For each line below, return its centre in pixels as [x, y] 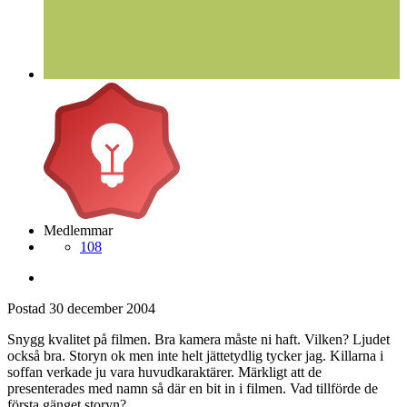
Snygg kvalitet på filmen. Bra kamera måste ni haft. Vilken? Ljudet [199, 339]
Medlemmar [78, 230]
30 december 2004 [102, 308]
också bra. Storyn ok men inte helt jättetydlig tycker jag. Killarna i [195, 355]
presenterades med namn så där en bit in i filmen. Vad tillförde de [193, 388]
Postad [28, 308]
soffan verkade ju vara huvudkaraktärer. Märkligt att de [164, 372]
